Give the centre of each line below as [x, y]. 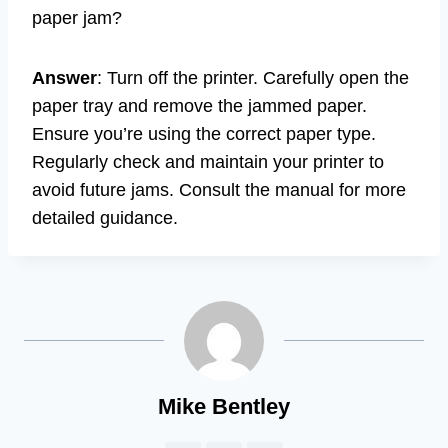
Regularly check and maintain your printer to [208, 162]
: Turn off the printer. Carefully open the [253, 78]
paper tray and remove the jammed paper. [199, 106]
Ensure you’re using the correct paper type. [204, 134]
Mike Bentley [224, 407]
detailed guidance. [105, 218]
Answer [64, 78]
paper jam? [77, 18]
